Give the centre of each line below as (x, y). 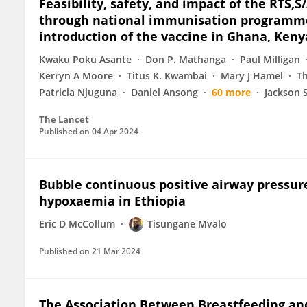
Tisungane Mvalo (187, 224)
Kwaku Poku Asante (85, 59)
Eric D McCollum (77, 224)
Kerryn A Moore (76, 76)
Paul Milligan (270, 59)
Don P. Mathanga (186, 59)
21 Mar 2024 (116, 251)
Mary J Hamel (252, 76)
